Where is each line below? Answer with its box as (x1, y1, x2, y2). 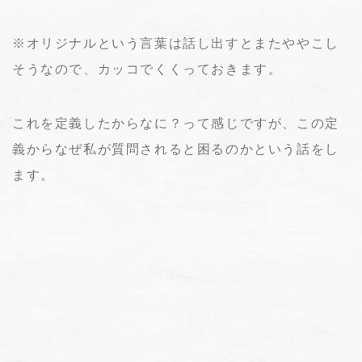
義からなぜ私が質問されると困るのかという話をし (12, 141, 339, 156)
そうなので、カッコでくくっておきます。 (12, 61, 283, 76)
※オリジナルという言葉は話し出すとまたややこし (12, 36, 339, 50)
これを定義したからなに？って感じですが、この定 (12, 116, 339, 130)
